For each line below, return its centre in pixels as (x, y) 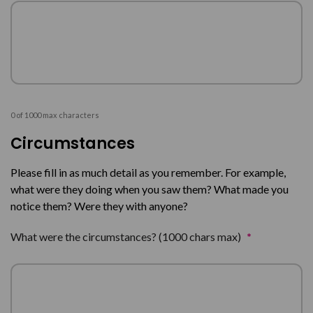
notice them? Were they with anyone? (99, 206)
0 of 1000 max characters (55, 115)
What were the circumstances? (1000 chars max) (126, 236)
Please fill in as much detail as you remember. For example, (148, 172)
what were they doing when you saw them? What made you (150, 189)
